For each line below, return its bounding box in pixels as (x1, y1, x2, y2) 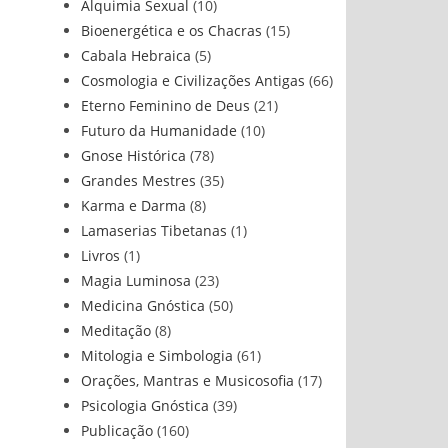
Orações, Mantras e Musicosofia (81, 371, 294, 390)
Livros (81, 246, 120, 265)
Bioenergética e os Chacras (81, 21, 262, 40)
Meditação (81, 321, 151, 340)
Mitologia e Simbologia (81, 346, 233, 365)
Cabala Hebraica (81, 46, 191, 65)
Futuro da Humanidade (81, 121, 237, 140)
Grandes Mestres (81, 171, 196, 190)
